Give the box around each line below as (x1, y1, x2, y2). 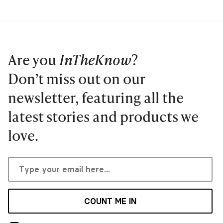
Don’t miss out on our (8, 69, 145, 89)
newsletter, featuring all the (8, 88, 184, 108)
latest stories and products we (8, 107, 199, 126)
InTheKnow (59, 50, 131, 70)
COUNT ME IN (84, 196, 136, 207)
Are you (8, 50, 59, 70)
